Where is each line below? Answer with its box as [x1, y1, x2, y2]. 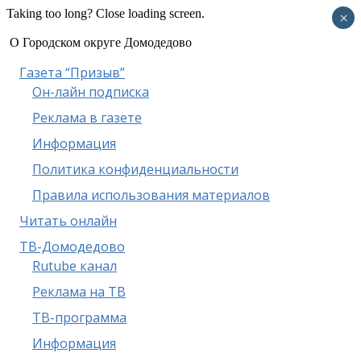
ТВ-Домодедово [19, 238, 125, 255]
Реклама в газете [32, 109, 142, 127]
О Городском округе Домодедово [10, 35, 192, 49]
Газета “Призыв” [19, 64, 125, 81]
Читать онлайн [19, 212, 117, 230]
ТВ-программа [32, 309, 127, 326]
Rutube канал [32, 257, 117, 275]
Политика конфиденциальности [32, 160, 239, 178]
